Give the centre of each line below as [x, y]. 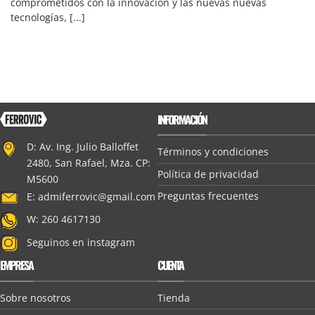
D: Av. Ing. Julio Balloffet [82, 146]
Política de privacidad [208, 174]
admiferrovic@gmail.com [96, 196]
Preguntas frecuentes [208, 196]
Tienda [174, 297]
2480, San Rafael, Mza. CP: [88, 162]
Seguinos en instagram [81, 242]
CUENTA [171, 265]
